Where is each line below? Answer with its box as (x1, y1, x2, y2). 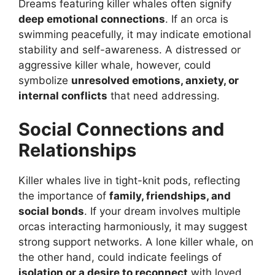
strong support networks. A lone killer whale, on (18, 236, 254, 249)
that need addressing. (107, 89, 220, 102)
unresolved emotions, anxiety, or (71, 74, 239, 87)
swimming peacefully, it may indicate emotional (18, 28, 251, 41)
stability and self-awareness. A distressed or (18, 43, 241, 56)
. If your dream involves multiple (84, 205, 241, 218)
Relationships (18, 139, 136, 161)
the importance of (18, 190, 109, 203)
